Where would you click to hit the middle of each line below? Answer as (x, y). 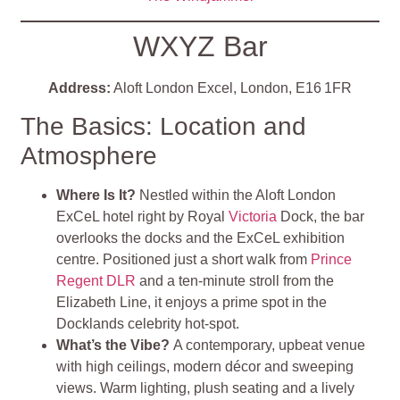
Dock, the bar (321, 217)
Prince (332, 260)
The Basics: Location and (164, 127)
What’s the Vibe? (115, 346)
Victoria (253, 217)
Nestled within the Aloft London (238, 196)
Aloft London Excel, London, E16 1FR (231, 87)
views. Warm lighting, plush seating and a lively (206, 388)
